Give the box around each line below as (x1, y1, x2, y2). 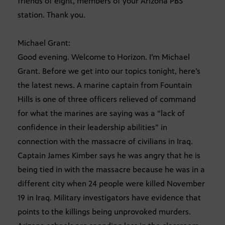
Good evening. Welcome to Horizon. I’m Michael (18, 52, 190, 62)
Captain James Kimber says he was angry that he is (18, 151, 200, 161)
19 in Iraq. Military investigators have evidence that (18, 193, 201, 203)
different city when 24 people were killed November (18, 179, 205, 189)
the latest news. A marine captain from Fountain (18, 80, 192, 90)
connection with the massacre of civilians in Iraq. (18, 137, 193, 147)
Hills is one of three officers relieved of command (18, 94, 196, 104)
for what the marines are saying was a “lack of (18, 108, 185, 119)
